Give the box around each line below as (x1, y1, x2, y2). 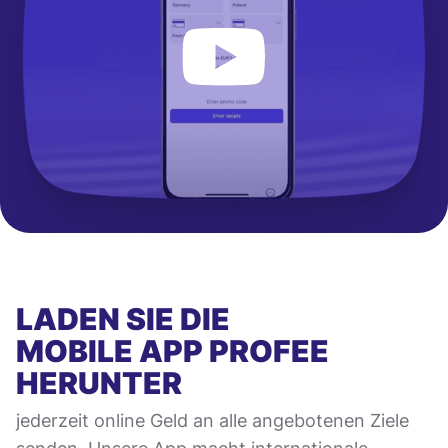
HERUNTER (16, 364, 182, 401)
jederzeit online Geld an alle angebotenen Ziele (16, 409, 409, 431)
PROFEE (203, 332, 329, 369)
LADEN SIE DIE (16, 300, 230, 337)
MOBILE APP (16, 332, 203, 369)
